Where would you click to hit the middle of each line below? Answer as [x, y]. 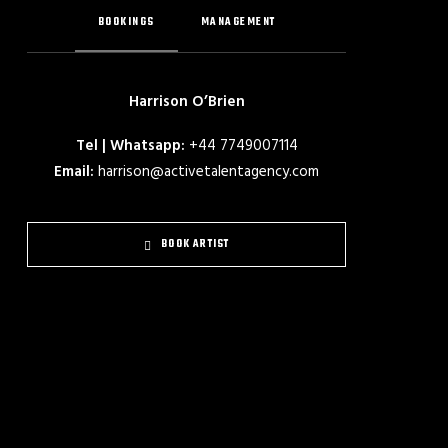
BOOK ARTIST [195, 244]
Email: [74, 172]
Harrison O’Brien [186, 102]
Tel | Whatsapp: [130, 146]
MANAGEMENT [238, 22]
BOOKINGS [126, 22]
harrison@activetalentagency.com [209, 172]
